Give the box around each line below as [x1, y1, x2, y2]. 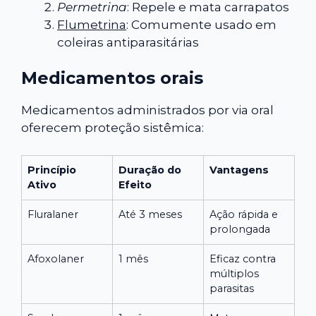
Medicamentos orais [21, 68, 203, 89]
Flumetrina [57, 17, 126, 32]
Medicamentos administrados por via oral [21, 103, 274, 118]
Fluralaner [28, 207, 78, 221]
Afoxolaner [28, 252, 84, 265]
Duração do [119, 163, 181, 176]
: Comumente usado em [126, 17, 276, 32]
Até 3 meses [119, 207, 182, 221]
